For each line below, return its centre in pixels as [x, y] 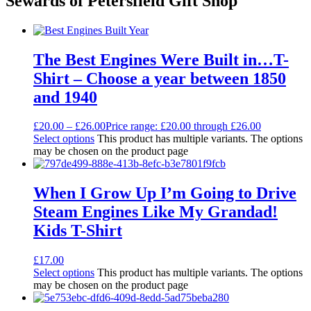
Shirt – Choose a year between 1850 [160, 78]
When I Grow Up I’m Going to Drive [165, 193]
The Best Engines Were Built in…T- [161, 59]
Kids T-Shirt [78, 231]
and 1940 [65, 97]
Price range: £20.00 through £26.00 [183, 126]
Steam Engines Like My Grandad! [155, 212]
